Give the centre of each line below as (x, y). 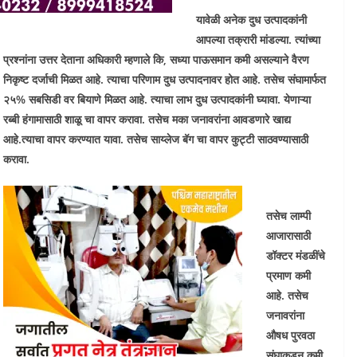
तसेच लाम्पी (288, 216)
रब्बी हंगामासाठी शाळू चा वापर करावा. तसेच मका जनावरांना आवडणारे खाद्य (147, 119)
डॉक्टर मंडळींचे (296, 255)
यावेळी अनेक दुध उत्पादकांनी (251, 20)
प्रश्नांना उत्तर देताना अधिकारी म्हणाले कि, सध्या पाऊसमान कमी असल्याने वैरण (156, 59)
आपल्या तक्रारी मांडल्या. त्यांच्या (258, 39)
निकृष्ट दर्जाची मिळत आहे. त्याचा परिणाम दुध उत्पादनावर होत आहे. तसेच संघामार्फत (165, 79)
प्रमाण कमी (288, 275)
